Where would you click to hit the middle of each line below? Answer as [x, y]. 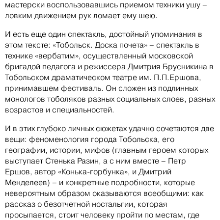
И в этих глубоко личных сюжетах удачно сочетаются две [110, 128]
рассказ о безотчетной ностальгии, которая [86, 204]
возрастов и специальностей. [60, 110]
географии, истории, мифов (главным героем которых [107, 150]
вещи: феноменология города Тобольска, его [90, 139]
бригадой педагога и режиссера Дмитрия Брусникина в [109, 66]
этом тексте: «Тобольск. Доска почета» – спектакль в [102, 45]
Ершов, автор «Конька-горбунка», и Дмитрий [88, 171]
